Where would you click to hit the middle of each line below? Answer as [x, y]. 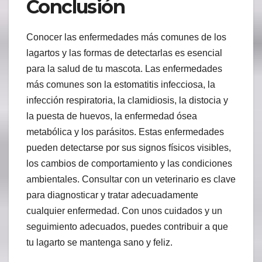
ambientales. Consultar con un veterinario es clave [131, 180]
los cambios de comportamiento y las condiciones [129, 164]
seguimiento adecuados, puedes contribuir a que [127, 227]
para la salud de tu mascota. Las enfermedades [124, 69]
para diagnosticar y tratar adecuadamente [112, 195]
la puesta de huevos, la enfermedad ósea [112, 116]
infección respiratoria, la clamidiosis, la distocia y [127, 101]
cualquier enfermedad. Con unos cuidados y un [124, 211]
